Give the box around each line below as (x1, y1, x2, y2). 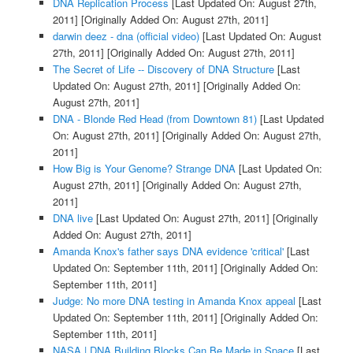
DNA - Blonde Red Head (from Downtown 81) (52, 111, 257, 127)
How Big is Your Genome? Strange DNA (52, 161, 236, 176)
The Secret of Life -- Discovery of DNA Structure (52, 61, 274, 77)
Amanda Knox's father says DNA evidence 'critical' (52, 243, 284, 259)
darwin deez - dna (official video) (52, 28, 199, 44)
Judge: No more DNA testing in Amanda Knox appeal (52, 293, 295, 309)
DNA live (52, 210, 93, 226)
